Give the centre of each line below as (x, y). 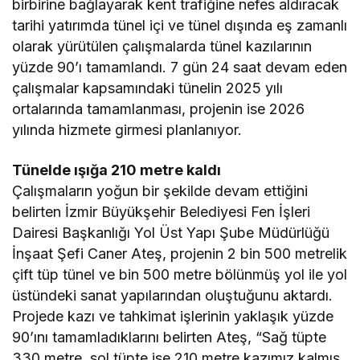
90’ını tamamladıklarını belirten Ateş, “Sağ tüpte (170, 337)
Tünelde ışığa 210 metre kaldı (119, 170)
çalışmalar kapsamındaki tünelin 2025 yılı (148, 88)
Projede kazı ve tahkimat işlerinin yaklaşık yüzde (173, 317)
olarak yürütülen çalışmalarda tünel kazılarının (162, 47)
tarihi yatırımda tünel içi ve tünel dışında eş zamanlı (180, 26)
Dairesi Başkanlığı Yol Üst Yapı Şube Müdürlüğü (171, 233)
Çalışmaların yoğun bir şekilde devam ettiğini (160, 191)
